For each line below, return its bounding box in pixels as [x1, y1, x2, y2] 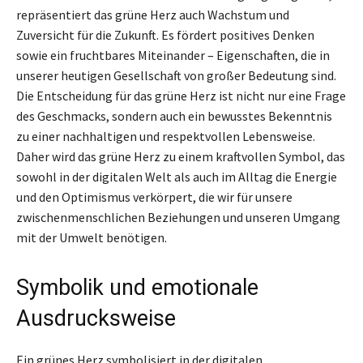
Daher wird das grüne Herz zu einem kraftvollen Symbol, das [16, 147, 345, 164]
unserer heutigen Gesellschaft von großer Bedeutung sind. [16, 66, 336, 83]
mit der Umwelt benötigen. [16, 228, 167, 246]
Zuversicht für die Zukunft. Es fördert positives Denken [16, 26, 314, 43]
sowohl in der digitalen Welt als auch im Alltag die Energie [16, 168, 337, 185]
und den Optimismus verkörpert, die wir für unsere [16, 188, 293, 205]
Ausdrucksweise [16, 305, 176, 331]
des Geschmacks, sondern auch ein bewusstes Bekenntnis [16, 107, 332, 124]
